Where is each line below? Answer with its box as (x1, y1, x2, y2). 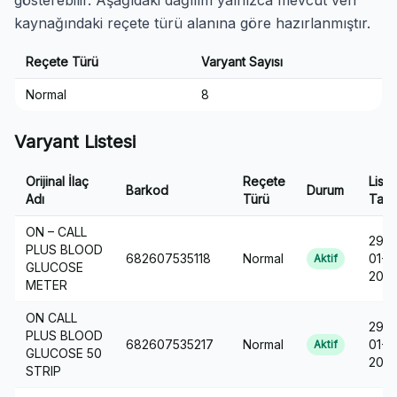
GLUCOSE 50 (26, 346, 102, 361)
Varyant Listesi (14, 131, 136, 152)
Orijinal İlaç (26, 174, 89, 189)
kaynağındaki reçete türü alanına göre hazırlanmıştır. (14, 14, 370, 32)
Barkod (126, 183, 168, 198)
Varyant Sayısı (201, 54, 283, 69)
